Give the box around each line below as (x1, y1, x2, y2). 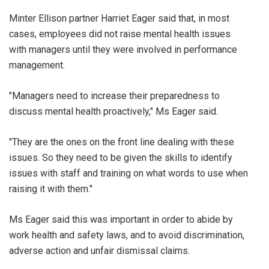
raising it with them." (9, 183, 92, 195)
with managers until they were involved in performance (9, 44, 237, 55)
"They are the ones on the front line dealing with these (9, 136, 234, 148)
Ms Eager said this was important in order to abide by (9, 214, 233, 225)
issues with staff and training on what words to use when (9, 168, 248, 179)
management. (9, 59, 65, 71)
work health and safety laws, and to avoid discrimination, (9, 229, 244, 241)
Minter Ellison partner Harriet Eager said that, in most (9, 13, 229, 24)
